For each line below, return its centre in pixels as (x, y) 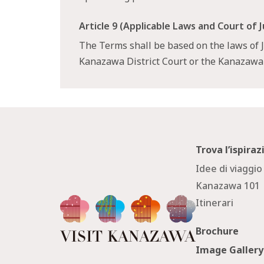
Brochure (217, 231)
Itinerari (215, 203)
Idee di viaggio (229, 169)
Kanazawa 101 (228, 186)
